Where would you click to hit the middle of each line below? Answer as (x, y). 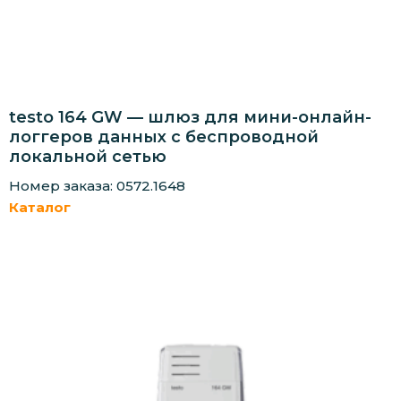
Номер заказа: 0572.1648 (97, 186)
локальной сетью (88, 157)
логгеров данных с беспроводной (164, 137)
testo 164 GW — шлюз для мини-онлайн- (190, 118)
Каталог (40, 208)
